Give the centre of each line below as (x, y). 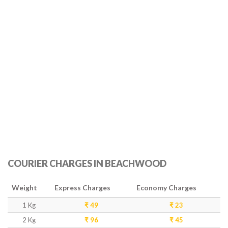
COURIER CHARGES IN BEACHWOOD (87, 163)
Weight (24, 188)
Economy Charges (166, 188)
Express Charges (82, 188)
